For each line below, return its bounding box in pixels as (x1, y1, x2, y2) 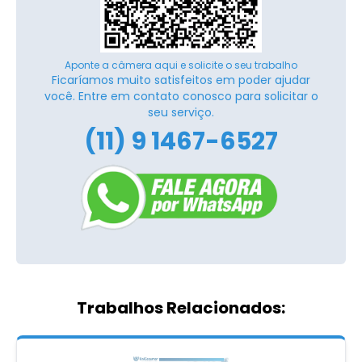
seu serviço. (148, 103, 214, 120)
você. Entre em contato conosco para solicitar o (44, 87, 318, 104)
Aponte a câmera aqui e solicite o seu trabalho (65, 57, 297, 72)
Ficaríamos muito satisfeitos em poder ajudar (52, 71, 310, 88)
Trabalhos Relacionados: (77, 296, 285, 319)
